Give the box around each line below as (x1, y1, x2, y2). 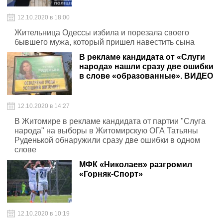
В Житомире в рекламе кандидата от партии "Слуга (14, 117, 206, 125)
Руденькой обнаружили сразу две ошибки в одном (14, 136, 200, 144)
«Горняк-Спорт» (79, 170, 143, 178)
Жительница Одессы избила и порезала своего (14, 28, 189, 37)
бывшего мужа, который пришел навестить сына (14, 38, 195, 46)
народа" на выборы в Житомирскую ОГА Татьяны (14, 126, 198, 135)
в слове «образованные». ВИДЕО (79, 72, 213, 80)
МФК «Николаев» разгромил (79, 160, 192, 169)
